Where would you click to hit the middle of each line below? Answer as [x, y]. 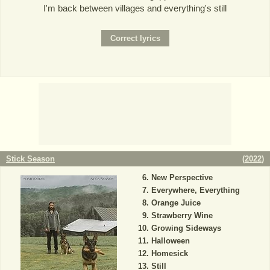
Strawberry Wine [182, 215]
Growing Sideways [186, 228]
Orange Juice [176, 202]
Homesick [169, 253]
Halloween [170, 240]
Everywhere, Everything [195, 190]
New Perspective [182, 177]
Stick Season [30, 159]
